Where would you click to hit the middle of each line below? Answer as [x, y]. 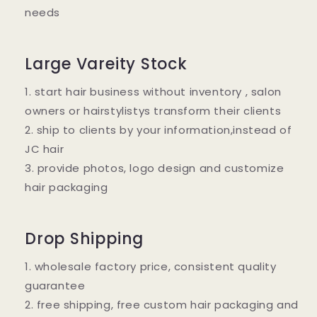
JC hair [45, 149]
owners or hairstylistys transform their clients [153, 110]
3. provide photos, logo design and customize [155, 168]
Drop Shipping [85, 238]
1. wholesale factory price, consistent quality [151, 266]
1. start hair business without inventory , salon [153, 91]
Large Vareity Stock [106, 64]
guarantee [55, 285]
